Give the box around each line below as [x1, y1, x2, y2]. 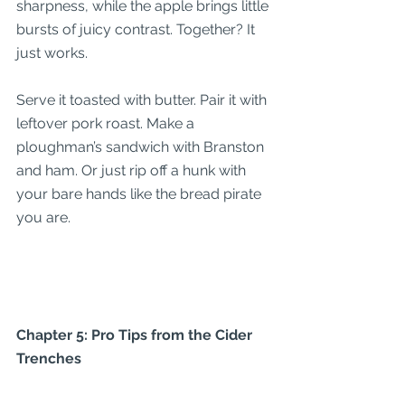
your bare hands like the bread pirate [16, 185, 265, 202]
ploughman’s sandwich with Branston [16, 138, 268, 155]
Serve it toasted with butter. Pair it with [16, 91, 270, 108]
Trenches [16, 350, 81, 367]
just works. [16, 44, 88, 61]
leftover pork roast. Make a [16, 115, 198, 132]
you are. [16, 209, 71, 226]
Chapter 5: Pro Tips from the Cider [16, 326, 256, 344]
